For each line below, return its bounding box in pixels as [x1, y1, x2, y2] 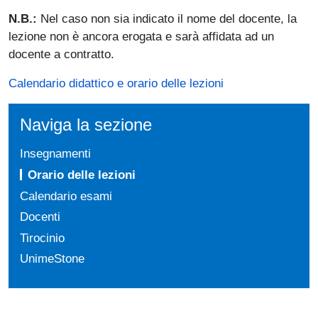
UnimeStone [20, 251, 84, 266]
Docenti [20, 209, 60, 224]
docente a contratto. [9, 47, 114, 62]
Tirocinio [20, 230, 65, 245]
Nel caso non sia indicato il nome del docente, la [40, 11, 297, 26]
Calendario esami [20, 188, 112, 203]
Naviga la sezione [20, 115, 152, 135]
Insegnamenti [20, 146, 91, 161]
